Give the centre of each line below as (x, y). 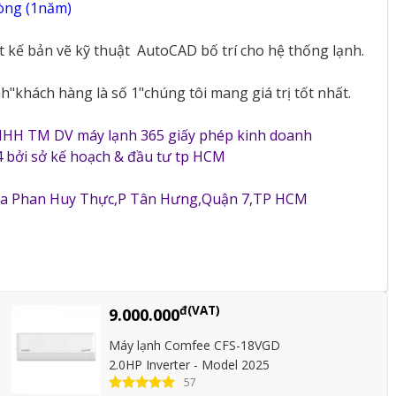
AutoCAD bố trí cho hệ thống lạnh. (251, 50)
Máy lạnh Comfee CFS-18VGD (194, 345)
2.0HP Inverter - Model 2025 (189, 364)
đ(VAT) (199, 311)
